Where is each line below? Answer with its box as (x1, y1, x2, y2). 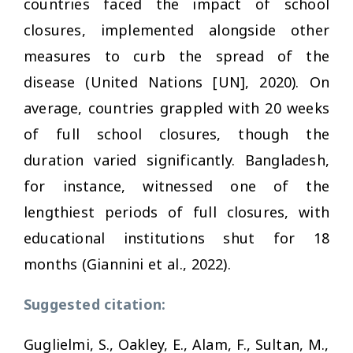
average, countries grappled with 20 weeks (24, 98, 329, 117)
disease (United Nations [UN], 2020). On (24, 72, 329, 91)
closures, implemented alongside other (24, 20, 329, 39)
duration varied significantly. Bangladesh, (24, 150, 329, 169)
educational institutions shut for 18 (24, 228, 329, 247)
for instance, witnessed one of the (24, 176, 329, 195)
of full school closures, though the (24, 124, 329, 143)
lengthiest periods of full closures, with (24, 202, 329, 221)
